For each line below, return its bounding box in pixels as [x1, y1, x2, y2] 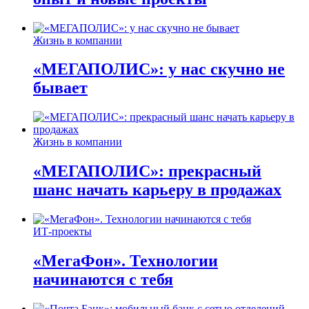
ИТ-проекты [33, 226, 92, 238]
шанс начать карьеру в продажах [33, 181, 281, 199]
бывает [33, 79, 88, 97]
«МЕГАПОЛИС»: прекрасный [33, 162, 261, 181]
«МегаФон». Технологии [33, 252, 218, 270]
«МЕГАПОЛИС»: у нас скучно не [33, 60, 285, 79]
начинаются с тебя [33, 270, 173, 289]
